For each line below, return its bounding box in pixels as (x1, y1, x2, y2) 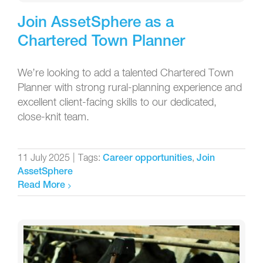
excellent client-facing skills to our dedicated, (18, 97, 217, 109)
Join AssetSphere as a (18, 16, 174, 32)
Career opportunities (103, 154, 192, 164)
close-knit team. (18, 112, 89, 123)
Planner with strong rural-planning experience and (18, 83, 242, 94)
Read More (18, 181, 65, 191)
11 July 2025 (18, 154, 70, 164)
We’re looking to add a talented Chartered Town (18, 68, 234, 79)
